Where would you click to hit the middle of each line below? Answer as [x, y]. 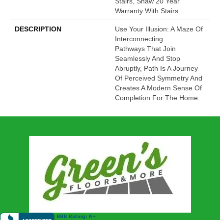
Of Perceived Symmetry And [159, 78]
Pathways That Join [145, 49]
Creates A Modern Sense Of [158, 88]
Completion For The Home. [157, 98]
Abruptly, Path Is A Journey [156, 69]
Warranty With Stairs [147, 11]
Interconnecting [139, 39]
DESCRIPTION [38, 29]
